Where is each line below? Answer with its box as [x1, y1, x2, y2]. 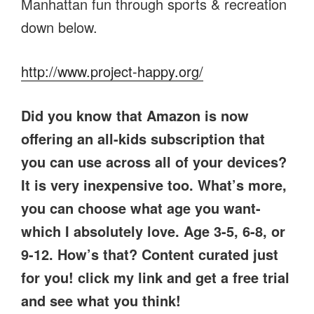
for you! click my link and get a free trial [21, 266, 289, 287]
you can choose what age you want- [21, 197, 261, 218]
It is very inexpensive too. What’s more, [21, 174, 287, 195]
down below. [21, 16, 97, 37]
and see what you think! [21, 289, 181, 310]
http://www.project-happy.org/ [21, 60, 203, 81]
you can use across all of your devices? [21, 151, 287, 172]
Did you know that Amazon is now [21, 104, 249, 125]
